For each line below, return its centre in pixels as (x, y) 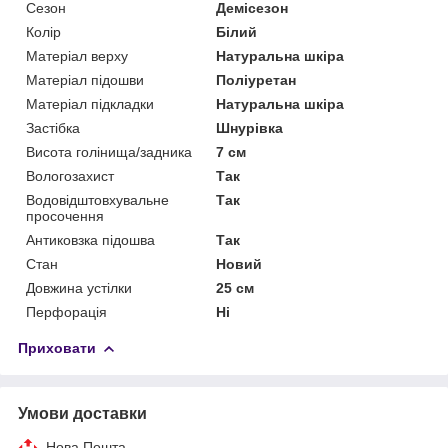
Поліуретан (256, 79)
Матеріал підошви (85, 79)
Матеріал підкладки (90, 103)
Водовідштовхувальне (97, 199)
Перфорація (66, 311)
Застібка (53, 127)
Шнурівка (250, 127)
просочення (65, 215)
